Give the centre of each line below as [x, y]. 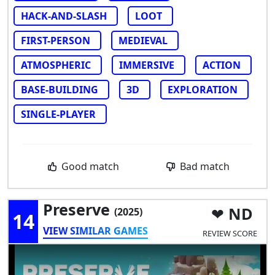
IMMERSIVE [147, 65]
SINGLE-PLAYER [58, 114]
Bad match [204, 167]
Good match [89, 167]
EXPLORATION [203, 90]
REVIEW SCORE [230, 233]
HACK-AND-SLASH [64, 16]
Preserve [79, 210]
